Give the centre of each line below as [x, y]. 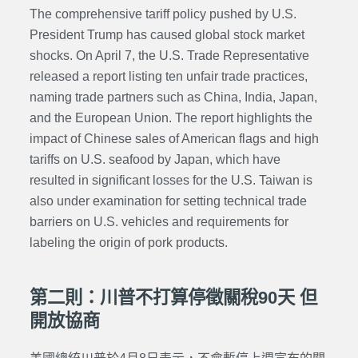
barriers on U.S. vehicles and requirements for [159, 222]
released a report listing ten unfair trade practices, [168, 77]
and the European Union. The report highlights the [171, 118]
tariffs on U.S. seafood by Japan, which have [155, 160]
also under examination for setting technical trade [168, 201]
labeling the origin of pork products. [128, 243]
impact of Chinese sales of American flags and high [174, 139]
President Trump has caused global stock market [167, 35]
